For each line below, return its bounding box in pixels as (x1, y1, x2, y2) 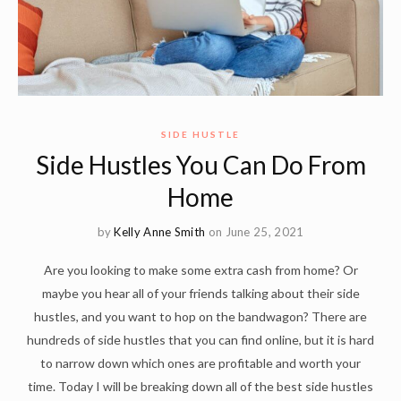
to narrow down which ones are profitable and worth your (40, 355, 361, 371)
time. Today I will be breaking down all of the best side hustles (28, 379, 373, 395)
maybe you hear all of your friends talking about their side (41, 286, 360, 302)
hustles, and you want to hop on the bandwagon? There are (34, 309, 367, 325)
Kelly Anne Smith (114, 225, 206, 240)
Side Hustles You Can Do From (35, 149, 366, 181)
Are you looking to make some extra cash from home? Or (43, 262, 358, 278)
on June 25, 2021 (208, 225, 304, 240)
